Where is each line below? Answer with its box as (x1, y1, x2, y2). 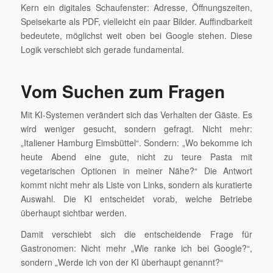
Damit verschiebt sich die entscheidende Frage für (20, 227, 253, 240)
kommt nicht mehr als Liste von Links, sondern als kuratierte (20, 178, 253, 191)
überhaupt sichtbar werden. (20, 206, 127, 219)
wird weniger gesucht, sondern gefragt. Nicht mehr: (20, 122, 253, 135)
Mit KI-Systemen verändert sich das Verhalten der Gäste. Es (20, 108, 253, 121)
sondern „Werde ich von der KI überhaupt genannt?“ (20, 255, 223, 268)
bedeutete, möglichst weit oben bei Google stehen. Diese (20, 29, 253, 41)
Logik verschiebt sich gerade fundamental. (20, 43, 184, 55)
